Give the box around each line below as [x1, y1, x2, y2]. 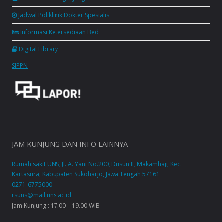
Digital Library [17, 44, 58, 53]
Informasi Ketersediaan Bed [19, 27, 99, 36]
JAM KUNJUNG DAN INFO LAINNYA [12, 138, 128, 149]
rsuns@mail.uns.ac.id [12, 191, 72, 200]
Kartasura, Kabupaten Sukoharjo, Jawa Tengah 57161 [12, 170, 160, 179]
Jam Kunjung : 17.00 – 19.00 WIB [12, 201, 100, 210]
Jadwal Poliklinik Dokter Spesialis [17, 10, 110, 19]
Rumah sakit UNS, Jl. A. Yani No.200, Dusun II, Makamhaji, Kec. [12, 160, 182, 168]
